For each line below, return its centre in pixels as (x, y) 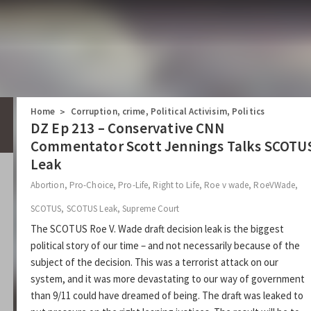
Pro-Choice (91, 185)
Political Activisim (188, 111)
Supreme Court (151, 209)
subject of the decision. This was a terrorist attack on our (154, 262)
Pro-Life (133, 185)
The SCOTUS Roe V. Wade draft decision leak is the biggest (157, 229)
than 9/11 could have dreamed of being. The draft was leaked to (167, 295)
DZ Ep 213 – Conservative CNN (127, 128)
